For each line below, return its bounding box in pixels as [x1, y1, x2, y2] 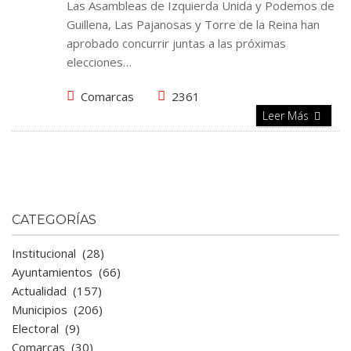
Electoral [12, 320, 59, 336]
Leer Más [262, 108, 312, 123]
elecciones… [67, 54, 132, 70]
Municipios [12, 302, 67, 317]
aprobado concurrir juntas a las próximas [67, 35, 286, 51]
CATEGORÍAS [12, 212, 96, 227]
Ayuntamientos [12, 264, 92, 280]
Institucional [12, 245, 76, 261]
